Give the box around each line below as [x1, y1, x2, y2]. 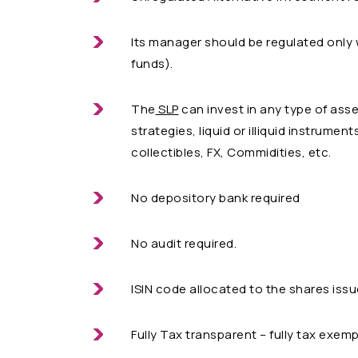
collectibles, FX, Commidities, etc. [131, 144, 332, 161]
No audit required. [131, 235, 237, 253]
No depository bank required [131, 189, 300, 207]
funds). [131, 55, 173, 73]
